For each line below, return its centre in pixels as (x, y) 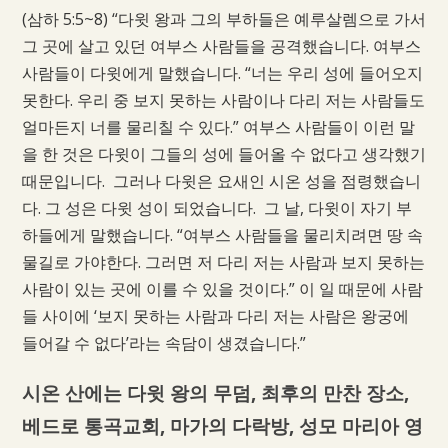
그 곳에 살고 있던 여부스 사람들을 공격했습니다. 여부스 (221, 45)
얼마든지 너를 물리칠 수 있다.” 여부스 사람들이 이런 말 (218, 126)
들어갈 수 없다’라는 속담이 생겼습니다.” (163, 342)
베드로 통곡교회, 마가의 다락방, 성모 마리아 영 (222, 425)
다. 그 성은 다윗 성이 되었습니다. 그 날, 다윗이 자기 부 (216, 207)
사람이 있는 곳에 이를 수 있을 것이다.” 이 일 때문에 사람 (222, 288)
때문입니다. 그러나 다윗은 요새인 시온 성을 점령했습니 (221, 180)
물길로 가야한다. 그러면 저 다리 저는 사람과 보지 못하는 (223, 261)
